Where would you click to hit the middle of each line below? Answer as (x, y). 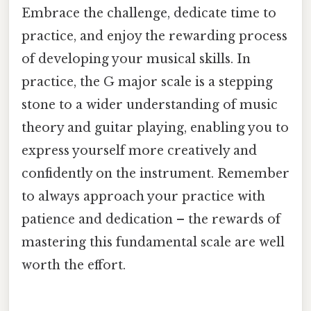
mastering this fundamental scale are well (153, 242)
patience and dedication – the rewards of (151, 219)
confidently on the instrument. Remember (155, 173)
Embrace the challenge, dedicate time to (149, 13)
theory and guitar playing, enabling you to (155, 127)
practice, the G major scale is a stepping (147, 82)
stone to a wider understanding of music (150, 104)
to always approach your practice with (143, 196)
